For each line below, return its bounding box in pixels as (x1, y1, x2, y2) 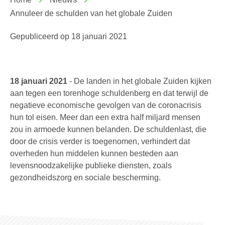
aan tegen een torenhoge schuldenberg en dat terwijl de (10, 89, 208, 97)
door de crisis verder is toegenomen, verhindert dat (10, 137, 190, 146)
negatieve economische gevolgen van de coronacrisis (10, 101, 201, 109)
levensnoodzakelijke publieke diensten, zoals (10, 161, 172, 170)
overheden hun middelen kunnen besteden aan (10, 149, 178, 158)
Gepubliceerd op (10, 32, 69, 41)
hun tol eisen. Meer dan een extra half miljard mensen (10, 113, 200, 122)
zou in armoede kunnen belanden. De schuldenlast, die (10, 125, 206, 134)
